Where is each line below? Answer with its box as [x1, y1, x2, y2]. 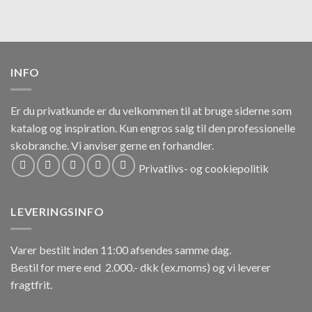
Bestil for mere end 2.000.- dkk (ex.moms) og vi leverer [10, 260, 271, 274]
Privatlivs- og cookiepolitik [138, 161, 269, 175]
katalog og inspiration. [10, 120, 119, 134]
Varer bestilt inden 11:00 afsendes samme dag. [10, 242, 231, 256]
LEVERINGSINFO [10, 204, 104, 218]
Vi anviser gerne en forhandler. [71, 138, 214, 152]
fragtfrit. [10, 277, 52, 291]
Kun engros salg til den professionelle [119, 120, 295, 134]
